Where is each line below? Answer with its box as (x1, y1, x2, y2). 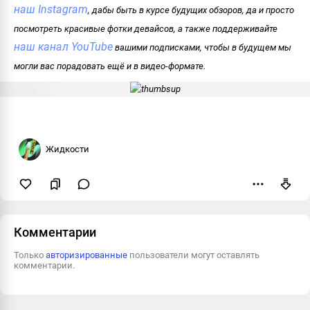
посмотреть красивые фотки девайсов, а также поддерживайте (14, 23, 277, 34)
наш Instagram (14, 2, 88, 16)
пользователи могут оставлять (127, 249, 259, 260)
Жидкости (46, 144, 89, 155)
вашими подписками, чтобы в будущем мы (113, 42, 291, 53)
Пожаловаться (179, 206, 240, 217)
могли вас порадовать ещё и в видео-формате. (14, 60, 206, 71)
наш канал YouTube (14, 39, 113, 53)
